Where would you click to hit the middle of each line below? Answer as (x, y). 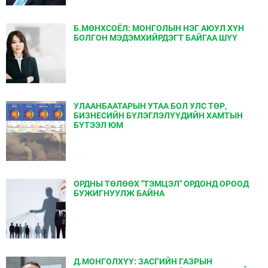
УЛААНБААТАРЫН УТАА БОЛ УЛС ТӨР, (150, 106)
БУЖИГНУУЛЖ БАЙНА (119, 193)
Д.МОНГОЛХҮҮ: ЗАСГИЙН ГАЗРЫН (143, 261)
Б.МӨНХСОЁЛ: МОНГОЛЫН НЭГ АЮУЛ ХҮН (159, 28)
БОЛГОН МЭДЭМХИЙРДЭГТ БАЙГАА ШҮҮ (156, 38)
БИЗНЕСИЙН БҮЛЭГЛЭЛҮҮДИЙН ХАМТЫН (158, 115)
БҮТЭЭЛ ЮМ (98, 125)
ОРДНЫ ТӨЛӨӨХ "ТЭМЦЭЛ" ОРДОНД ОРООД (161, 184)
